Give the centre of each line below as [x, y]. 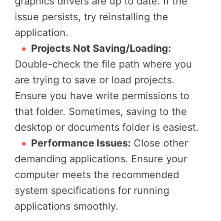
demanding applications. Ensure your [101, 159]
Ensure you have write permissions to [102, 95]
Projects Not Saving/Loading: [101, 48]
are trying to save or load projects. [95, 80]
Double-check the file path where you [103, 64]
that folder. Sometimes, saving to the [101, 111]
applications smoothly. [67, 206]
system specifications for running [92, 190]
